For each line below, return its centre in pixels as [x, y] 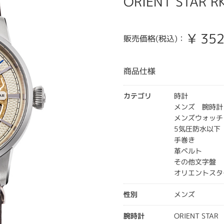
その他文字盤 [195, 162]
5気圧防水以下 [197, 129]
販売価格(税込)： [155, 38]
